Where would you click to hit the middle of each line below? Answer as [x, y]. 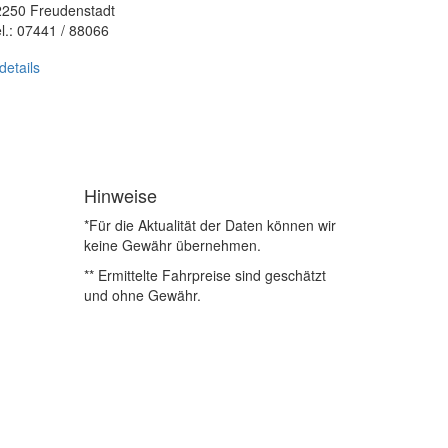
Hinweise [120, 195]
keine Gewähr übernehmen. [172, 245]
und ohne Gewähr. [142, 295]
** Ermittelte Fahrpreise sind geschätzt [204, 275]
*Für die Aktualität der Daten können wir [209, 225]
